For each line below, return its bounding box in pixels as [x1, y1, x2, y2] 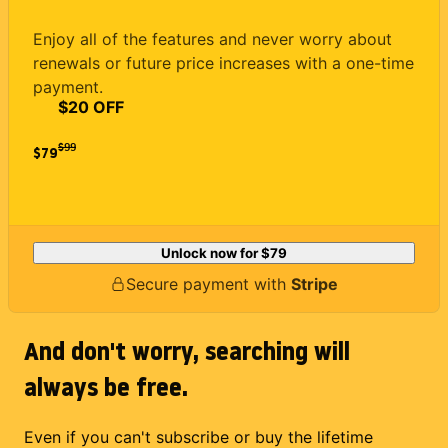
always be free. [24, 370, 188, 405]
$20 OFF [58, 96, 124, 117]
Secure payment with [126, 274, 291, 295]
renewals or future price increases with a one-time [33, 52, 414, 73]
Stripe [291, 274, 338, 295]
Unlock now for [161, 245, 261, 262]
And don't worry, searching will [24, 334, 350, 369]
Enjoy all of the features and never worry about [33, 28, 392, 49]
